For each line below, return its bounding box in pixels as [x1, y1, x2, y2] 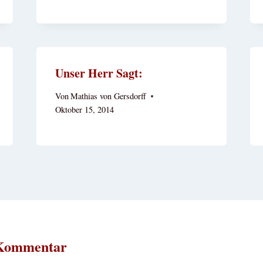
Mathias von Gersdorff [70, 90, 146, 102]
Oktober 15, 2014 [55, 104, 114, 116]
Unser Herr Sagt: [55, 64, 143, 82]
